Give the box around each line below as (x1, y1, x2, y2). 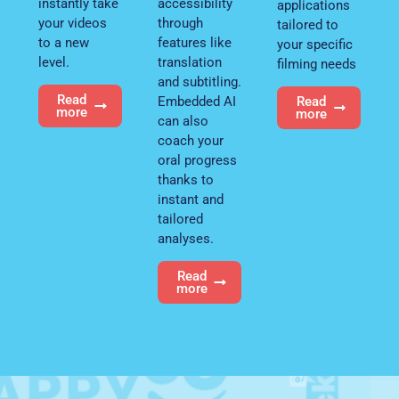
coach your (157, 132, 224, 149)
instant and (157, 191, 224, 208)
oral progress (157, 151, 237, 168)
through (157, 14, 203, 31)
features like (157, 34, 232, 51)
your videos (37, 14, 107, 31)
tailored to (277, 16, 339, 33)
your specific (277, 36, 354, 53)
